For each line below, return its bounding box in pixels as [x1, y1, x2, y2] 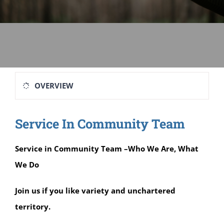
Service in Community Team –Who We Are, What [15, 143, 198, 154]
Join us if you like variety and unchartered [15, 185, 175, 196]
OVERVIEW [34, 80, 73, 91]
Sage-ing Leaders [10, 11, 68, 21]
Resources [10, 44, 45, 54]
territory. [15, 201, 50, 212]
